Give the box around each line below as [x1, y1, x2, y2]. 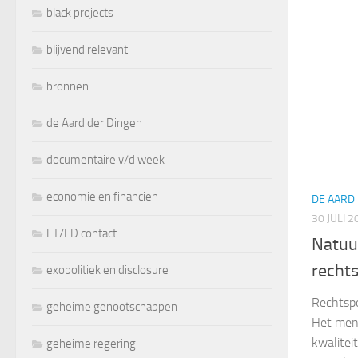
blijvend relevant [46, 42, 128, 57]
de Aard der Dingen [46, 115, 142, 130]
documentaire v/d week [46, 152, 165, 167]
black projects [46, 5, 113, 20]
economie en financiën [46, 189, 158, 204]
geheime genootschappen [46, 299, 177, 314]
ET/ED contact [46, 225, 117, 241]
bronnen [46, 78, 89, 93]
